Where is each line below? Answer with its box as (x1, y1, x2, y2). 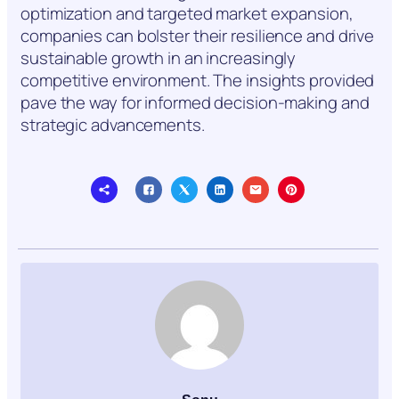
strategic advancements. (20, 112, 205, 136)
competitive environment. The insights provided (20, 68, 375, 92)
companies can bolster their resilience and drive (20, 23, 375, 47)
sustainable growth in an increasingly (20, 45, 297, 69)
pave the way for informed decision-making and (20, 90, 370, 114)
